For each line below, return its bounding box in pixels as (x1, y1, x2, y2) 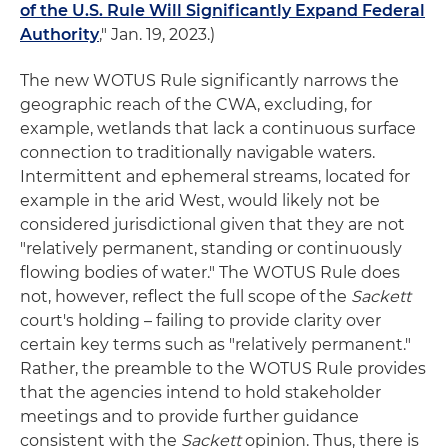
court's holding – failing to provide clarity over (20, 311, 381, 331)
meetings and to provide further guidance (20, 407, 359, 427)
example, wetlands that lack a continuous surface (20, 119, 416, 139)
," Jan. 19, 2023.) (99, 25, 215, 45)
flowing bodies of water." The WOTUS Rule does (20, 263, 400, 283)
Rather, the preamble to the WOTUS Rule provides (20, 359, 426, 379)
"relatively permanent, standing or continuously (20, 239, 402, 259)
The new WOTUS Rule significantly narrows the (20, 71, 399, 91)
